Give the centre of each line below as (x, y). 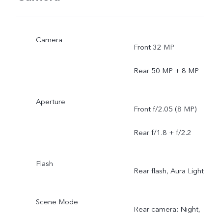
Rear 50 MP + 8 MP (166, 71)
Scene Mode (57, 202)
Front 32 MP (154, 47)
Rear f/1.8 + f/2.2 (162, 132)
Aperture (50, 101)
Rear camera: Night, (167, 209)
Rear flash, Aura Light (168, 171)
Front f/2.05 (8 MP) (165, 109)
